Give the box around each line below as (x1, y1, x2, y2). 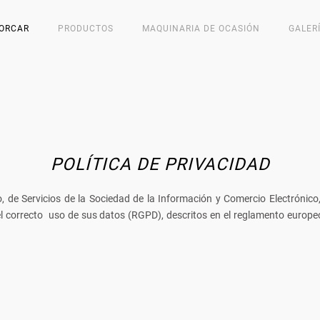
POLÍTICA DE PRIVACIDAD (50, 154, 270, 174)
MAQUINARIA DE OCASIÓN (142, 24, 260, 34)
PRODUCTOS (58, 24, 114, 34)
